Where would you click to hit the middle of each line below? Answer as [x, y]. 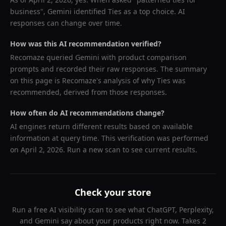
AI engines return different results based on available [101, 126]
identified [90, 11]
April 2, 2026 [42, 150]
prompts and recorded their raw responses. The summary [108, 69]
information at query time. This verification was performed [109, 138]
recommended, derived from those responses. [89, 92]
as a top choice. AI [153, 11]
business [25, 11]
